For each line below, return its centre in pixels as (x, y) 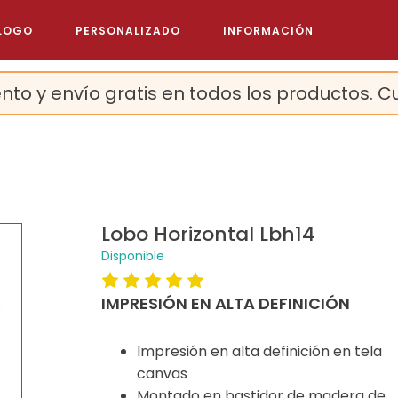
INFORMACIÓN (268, 30)
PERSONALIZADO (127, 30)
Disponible (132, 256)
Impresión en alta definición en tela (259, 351)
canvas (162, 374)
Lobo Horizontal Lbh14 (207, 234)
